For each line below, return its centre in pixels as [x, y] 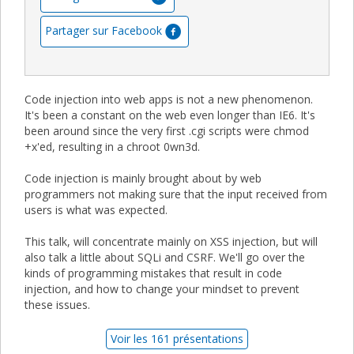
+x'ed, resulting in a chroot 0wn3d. [112, 146]
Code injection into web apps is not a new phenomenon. [169, 99]
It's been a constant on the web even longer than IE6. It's [170, 115]
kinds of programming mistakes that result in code [153, 273]
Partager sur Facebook [104, 30]
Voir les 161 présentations [177, 338]
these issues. [57, 304]
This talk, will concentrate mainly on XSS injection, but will [171, 241]
